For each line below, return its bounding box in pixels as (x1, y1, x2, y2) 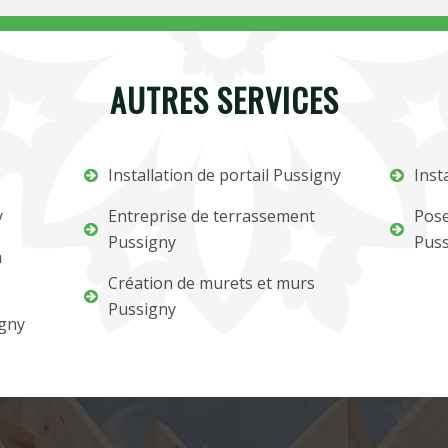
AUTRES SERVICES (109, 76, 339, 123)
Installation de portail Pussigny (108, 164, 342, 186)
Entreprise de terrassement (108, 205, 316, 227)
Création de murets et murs (108, 272, 316, 294)
